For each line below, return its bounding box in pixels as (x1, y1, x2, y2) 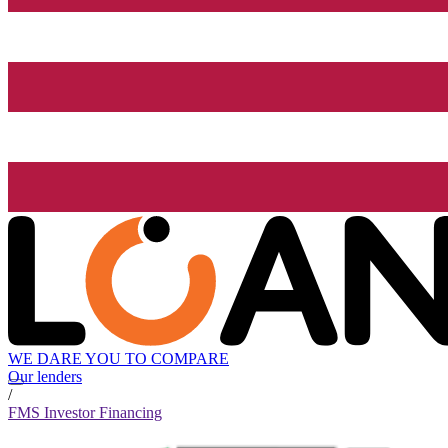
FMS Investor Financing (8, 404, 162, 422)
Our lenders (8, 368, 82, 386)
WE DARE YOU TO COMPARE (8, 350, 229, 368)
